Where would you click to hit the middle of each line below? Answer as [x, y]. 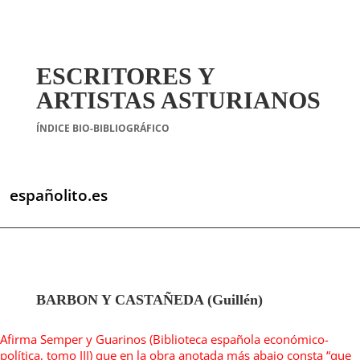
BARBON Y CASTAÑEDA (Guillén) [149, 299]
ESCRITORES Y [125, 76]
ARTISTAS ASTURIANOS [178, 100]
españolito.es [58, 195]
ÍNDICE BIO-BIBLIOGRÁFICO [102, 128]
